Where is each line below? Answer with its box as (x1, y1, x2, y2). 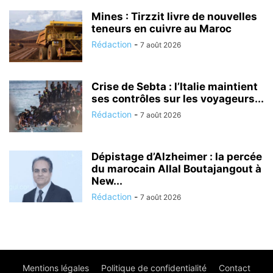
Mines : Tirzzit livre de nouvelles (91, 10, 257, 23)
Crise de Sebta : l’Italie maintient (91, 80, 258, 93)
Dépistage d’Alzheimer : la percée (91, 150, 262, 163)
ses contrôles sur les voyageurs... (91, 92, 264, 105)
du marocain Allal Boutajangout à (91, 162, 261, 175)
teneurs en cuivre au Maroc (91, 22, 232, 35)
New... (91, 174, 122, 187)
